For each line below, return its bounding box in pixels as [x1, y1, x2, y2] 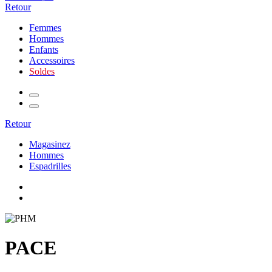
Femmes [29, 22, 61, 33]
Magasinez [29, 139, 70, 149]
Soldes [29, 66, 55, 76]
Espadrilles [29, 161, 71, 171]
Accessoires [29, 55, 75, 66]
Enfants [29, 44, 58, 55]
